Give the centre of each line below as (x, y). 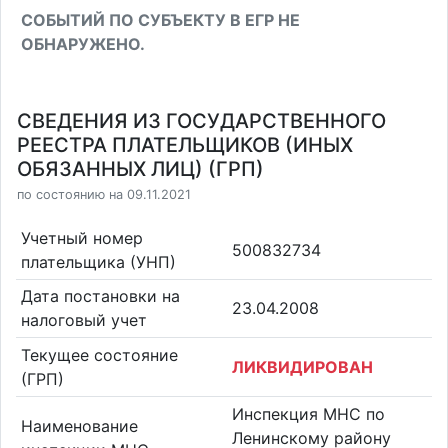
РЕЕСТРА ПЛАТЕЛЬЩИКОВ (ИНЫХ (185, 145)
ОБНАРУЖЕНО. (82, 43)
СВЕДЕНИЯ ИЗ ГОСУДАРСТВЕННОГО (201, 121)
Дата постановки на (100, 296)
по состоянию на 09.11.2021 (104, 194)
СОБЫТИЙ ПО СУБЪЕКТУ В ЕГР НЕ (160, 19)
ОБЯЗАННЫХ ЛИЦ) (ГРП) (140, 169)
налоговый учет (83, 320)
